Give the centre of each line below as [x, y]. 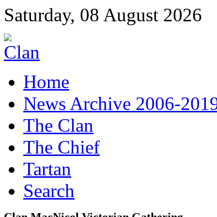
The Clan [58, 125]
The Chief [62, 147]
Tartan [47, 169]
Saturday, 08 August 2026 [103, 15]
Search [49, 191]
